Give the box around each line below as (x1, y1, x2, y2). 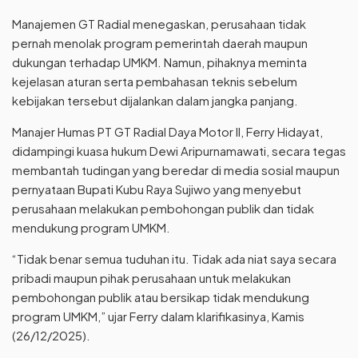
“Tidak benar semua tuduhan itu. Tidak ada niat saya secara (12, 251, 336, 266)
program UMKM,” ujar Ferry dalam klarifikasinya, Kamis (12, 308, 304, 324)
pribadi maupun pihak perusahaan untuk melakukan (12, 270, 291, 285)
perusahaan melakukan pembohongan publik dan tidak (12, 201, 314, 216)
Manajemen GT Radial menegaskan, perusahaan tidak (12, 16, 306, 31)
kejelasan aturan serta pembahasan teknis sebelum (12, 74, 297, 89)
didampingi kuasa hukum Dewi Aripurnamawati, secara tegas (12, 143, 346, 158)
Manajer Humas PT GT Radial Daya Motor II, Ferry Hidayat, (12, 124, 323, 139)
